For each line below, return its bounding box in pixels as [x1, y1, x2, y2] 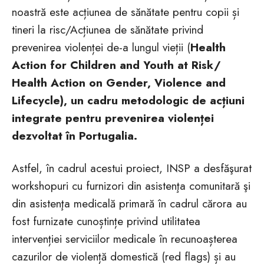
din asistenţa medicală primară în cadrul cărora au [12, 196, 247, 212]
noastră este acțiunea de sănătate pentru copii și [12, 4, 239, 20]
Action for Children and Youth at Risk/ [12, 57, 221, 73]
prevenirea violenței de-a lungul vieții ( [12, 39, 190, 55]
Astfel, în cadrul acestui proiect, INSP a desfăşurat [12, 160, 252, 176]
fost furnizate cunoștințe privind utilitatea [12, 213, 200, 229]
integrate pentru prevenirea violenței [12, 110, 214, 126]
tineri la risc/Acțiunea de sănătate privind [12, 22, 203, 38]
